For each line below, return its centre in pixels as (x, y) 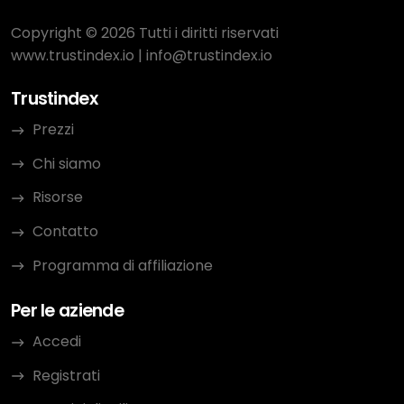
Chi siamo (67, 163)
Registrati (66, 375)
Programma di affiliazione (123, 265)
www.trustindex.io (73, 56)
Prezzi (53, 130)
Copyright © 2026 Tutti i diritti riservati (145, 33)
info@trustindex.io (209, 56)
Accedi (57, 342)
